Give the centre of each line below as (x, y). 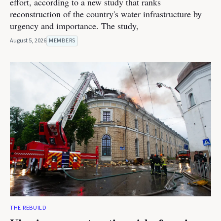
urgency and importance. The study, (74, 26)
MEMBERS (62, 41)
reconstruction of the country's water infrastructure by (106, 14)
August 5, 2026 (28, 41)
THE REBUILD (28, 208)
